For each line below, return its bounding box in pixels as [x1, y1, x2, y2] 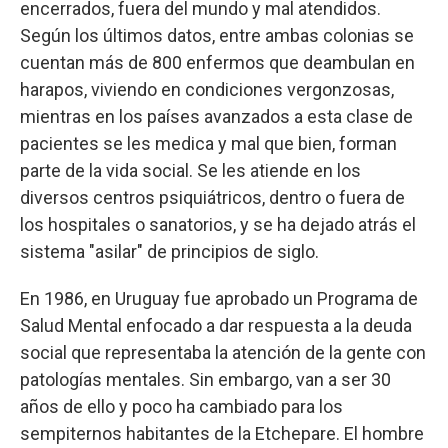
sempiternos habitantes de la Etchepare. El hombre [20, 423, 424, 444]
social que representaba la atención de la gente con [20, 342, 426, 363]
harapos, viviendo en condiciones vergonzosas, [20, 79, 394, 100]
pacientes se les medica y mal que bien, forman [20, 133, 397, 154]
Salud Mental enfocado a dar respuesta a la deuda [20, 315, 412, 336]
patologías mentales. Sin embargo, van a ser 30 [20, 369, 391, 390]
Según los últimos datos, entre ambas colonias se [20, 25, 414, 46]
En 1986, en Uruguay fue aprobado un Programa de [20, 288, 418, 309]
